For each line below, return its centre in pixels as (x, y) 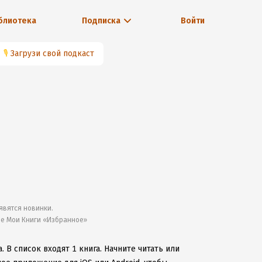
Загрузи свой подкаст (52, 54)
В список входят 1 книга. (54, 249)
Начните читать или (142, 249)
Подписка (101, 21)
